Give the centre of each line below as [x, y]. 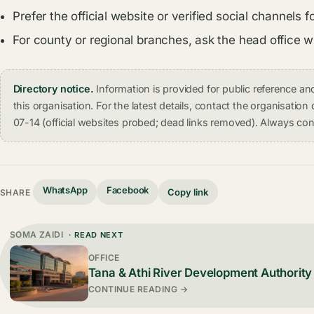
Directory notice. [53, 89]
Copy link [188, 192]
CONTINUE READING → [138, 289]
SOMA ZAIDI [36, 234]
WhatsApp [65, 190]
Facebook [128, 190]
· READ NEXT [95, 234]
